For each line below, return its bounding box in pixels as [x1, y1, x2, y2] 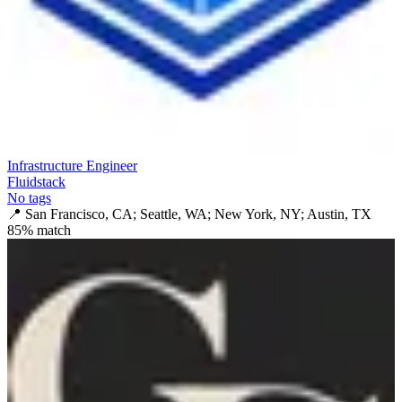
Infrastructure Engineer [7, 157, 137, 173]
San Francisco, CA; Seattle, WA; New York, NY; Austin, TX [25, 205, 371, 222]
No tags [7, 189, 51, 205]
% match [22, 222, 71, 238]
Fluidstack [7, 173, 66, 189]
